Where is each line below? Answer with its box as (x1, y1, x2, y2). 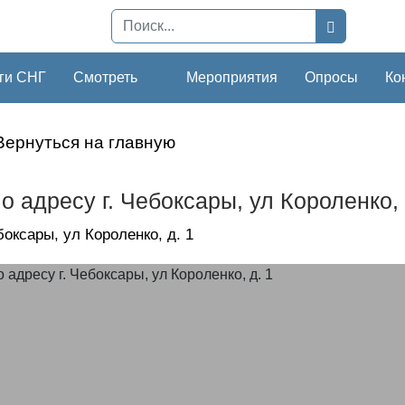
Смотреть (73, 69, 137, 85)
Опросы (305, 69, 358, 85)
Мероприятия (186, 69, 278, 85)
